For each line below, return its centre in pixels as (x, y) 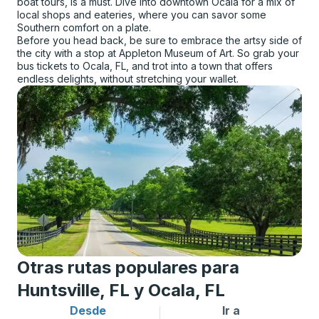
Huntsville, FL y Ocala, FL (121, 290)
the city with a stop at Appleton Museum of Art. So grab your (158, 53)
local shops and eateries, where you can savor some (142, 15)
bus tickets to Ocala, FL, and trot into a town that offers (145, 66)
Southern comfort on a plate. (84, 27)
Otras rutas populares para (128, 267)
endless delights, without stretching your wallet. (128, 79)
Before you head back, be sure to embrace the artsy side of (159, 40)
